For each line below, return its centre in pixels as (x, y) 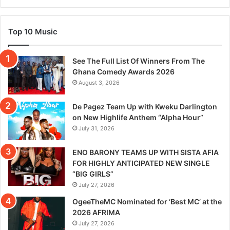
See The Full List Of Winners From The (139, 61)
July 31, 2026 (97, 128)
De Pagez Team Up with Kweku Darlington (145, 106)
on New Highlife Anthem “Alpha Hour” (138, 117)
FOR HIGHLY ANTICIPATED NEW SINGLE (141, 163)
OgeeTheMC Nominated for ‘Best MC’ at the (147, 201)
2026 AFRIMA (96, 212)
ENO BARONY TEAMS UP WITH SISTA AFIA (146, 152)
